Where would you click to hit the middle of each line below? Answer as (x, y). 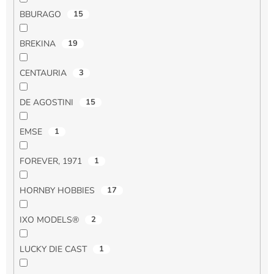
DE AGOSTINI (47, 103)
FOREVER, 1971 (52, 161)
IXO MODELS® (50, 220)
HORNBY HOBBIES (58, 191)
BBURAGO (41, 15)
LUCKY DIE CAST (54, 250)
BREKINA (39, 44)
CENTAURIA (44, 73)
